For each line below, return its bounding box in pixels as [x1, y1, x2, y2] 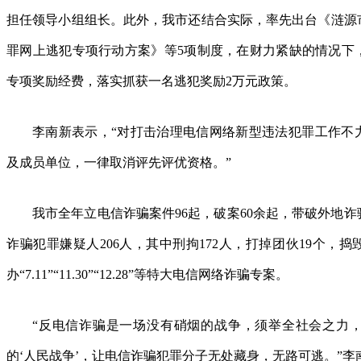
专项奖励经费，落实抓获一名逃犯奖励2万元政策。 [6, 74, 297, 88]
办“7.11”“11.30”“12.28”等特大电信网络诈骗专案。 [6, 268, 288, 281]
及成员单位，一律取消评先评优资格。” [6, 156, 231, 169]
